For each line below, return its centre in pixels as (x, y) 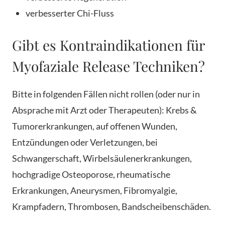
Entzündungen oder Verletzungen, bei (85, 142)
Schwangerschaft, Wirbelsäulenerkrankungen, (102, 158)
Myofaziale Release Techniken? (108, 66)
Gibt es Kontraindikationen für (108, 45)
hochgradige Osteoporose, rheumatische (91, 175)
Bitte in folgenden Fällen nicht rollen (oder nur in (106, 94)
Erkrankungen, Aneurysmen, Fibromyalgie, (95, 191)
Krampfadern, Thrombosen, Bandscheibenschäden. (111, 207)
